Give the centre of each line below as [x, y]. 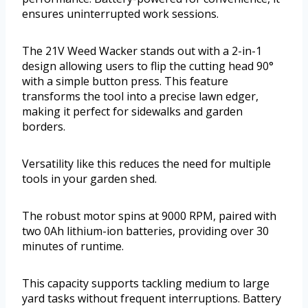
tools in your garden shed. [89, 179]
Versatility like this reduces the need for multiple [146, 164]
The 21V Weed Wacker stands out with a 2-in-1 [142, 51]
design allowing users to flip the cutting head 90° [148, 66]
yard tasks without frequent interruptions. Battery [152, 299]
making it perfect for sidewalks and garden [132, 112]
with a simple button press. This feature [125, 81]
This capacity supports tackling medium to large [146, 284]
